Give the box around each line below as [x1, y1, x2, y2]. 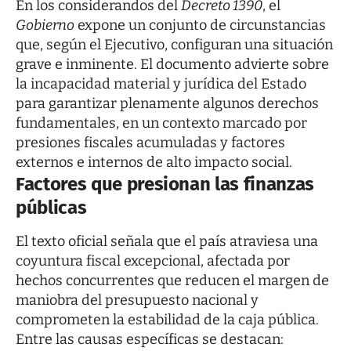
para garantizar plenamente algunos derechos [16, 94, 319, 112]
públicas [16, 196, 87, 219]
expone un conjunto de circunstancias [74, 16, 326, 34]
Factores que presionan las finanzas [16, 172, 314, 195]
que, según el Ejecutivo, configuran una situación [16, 35, 333, 53]
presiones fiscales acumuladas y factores [16, 133, 285, 151]
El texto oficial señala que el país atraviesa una [16, 232, 318, 250]
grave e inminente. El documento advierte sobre [16, 55, 329, 73]
